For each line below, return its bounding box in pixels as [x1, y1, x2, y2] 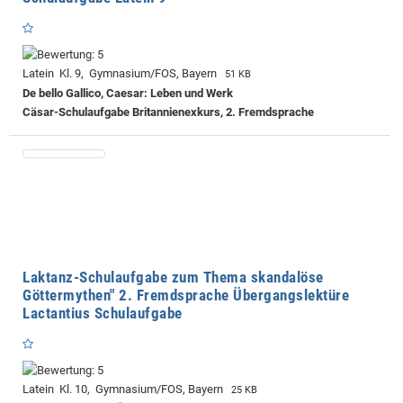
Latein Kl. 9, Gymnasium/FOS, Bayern [22, 67, 222, 81]
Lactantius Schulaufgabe [22, 304, 183, 323]
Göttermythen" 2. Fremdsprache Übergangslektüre [22, 286, 349, 305]
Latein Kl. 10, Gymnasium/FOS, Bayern [22, 382, 228, 397]
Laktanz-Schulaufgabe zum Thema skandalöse [22, 268, 324, 287]
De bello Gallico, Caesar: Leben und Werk [22, 86, 233, 101]
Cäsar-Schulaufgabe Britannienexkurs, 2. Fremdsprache [22, 105, 314, 120]
